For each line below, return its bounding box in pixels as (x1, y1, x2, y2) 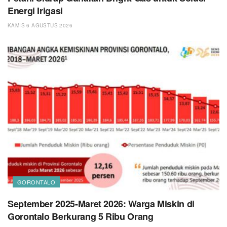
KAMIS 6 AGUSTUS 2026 (8, 22, 72, 29)
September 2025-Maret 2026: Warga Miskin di (8, 197, 195, 211)
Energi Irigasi (8, 4, 63, 18)
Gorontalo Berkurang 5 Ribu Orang (8, 210, 154, 223)
